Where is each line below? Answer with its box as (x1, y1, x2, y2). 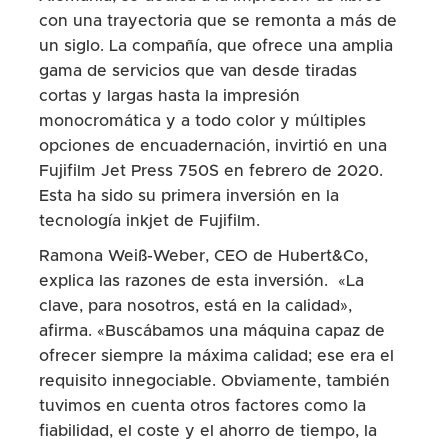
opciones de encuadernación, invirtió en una (38, 138, 387, 155)
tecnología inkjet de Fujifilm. (38, 213, 265, 230)
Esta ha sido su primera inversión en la (38, 188, 339, 205)
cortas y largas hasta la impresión (38, 88, 300, 105)
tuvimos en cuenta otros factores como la (38, 398, 366, 415)
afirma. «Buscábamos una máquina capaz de (38, 323, 385, 340)
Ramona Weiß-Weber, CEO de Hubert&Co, (38, 248, 368, 265)
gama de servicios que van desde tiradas (38, 63, 357, 80)
